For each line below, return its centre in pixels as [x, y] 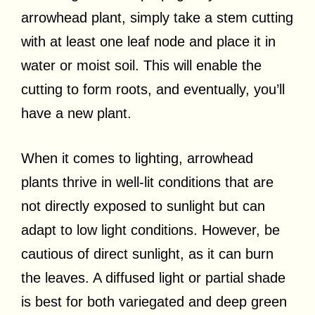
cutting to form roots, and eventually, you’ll [153, 89]
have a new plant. [76, 113]
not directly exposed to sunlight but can [143, 206]
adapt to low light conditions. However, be [150, 230]
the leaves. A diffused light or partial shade [153, 277]
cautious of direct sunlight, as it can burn [147, 253]
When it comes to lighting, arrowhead [137, 158]
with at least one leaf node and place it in [148, 41]
